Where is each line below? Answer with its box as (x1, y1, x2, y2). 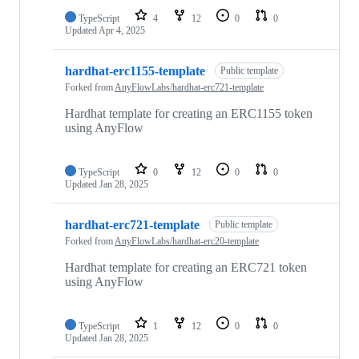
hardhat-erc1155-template (65, 63, 205, 78)
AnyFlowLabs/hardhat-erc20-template (115, 236, 259, 248)
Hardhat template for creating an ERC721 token (65, 260, 307, 275)
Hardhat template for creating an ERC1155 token (65, 107, 313, 121)
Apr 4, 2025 (99, 25, 145, 37)
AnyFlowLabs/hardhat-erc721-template (115, 82, 264, 94)
